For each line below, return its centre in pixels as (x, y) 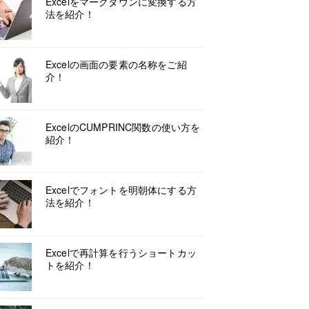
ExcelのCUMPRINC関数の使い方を (123, 127)
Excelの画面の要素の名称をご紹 (116, 64)
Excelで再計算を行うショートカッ (121, 252)
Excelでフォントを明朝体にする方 (121, 190)
